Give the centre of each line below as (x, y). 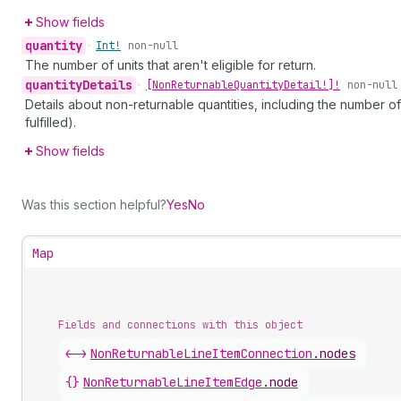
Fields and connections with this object (180, 325)
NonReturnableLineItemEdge (173, 382)
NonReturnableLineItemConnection (201, 354)
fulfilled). (51, 122)
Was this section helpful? (94, 205)
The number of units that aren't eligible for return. (171, 65)
